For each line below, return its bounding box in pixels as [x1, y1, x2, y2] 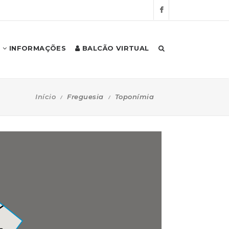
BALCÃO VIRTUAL [80, 44, 149, 52]
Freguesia [67, 92, 104, 101]
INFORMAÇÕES [7, 44, 66, 52]
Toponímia [114, 92, 154, 101]
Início [35, 92, 56, 101]
